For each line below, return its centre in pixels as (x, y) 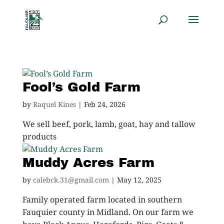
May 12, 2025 (139, 180)
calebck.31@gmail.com (71, 180)
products (39, 137)
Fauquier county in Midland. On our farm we (108, 213)
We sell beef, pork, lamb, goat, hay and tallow (109, 125)
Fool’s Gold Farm (81, 87)
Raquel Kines (54, 105)
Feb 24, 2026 (104, 105)
